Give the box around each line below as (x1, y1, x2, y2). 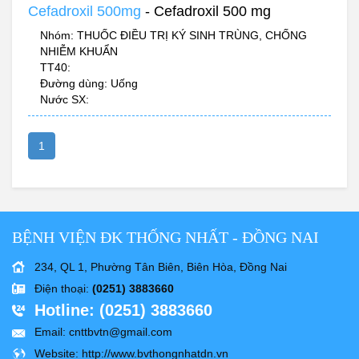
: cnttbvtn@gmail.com (63, 325, 172, 339)
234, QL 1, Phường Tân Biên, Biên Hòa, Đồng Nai (34, 260, 287, 274)
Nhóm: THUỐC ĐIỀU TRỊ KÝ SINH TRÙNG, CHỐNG (40, 29, 307, 42)
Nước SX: (40, 93, 89, 107)
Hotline (34, 301, 89, 320)
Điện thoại (34, 282, 86, 296)
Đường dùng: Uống (40, 77, 138, 91)
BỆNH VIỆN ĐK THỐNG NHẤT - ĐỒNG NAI (12, 228, 319, 247)
